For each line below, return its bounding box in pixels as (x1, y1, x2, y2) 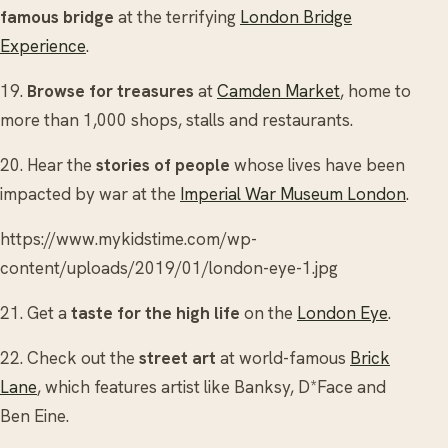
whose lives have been (230, 153, 405, 176)
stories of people (96, 153, 230, 176)
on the (240, 301, 297, 324)
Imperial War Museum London (180, 182, 406, 205)
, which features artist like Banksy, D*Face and (37, 375, 386, 398)
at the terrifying (114, 5, 240, 28)
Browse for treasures (27, 79, 194, 102)
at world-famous (216, 346, 350, 369)
